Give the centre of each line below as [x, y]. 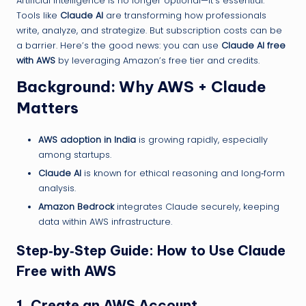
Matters [47, 108]
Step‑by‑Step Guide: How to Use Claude [151, 250]
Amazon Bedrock [76, 206]
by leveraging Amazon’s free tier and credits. [157, 60]
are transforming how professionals [185, 15]
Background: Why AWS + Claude [141, 86]
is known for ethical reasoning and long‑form [183, 173]
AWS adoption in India [87, 139]
